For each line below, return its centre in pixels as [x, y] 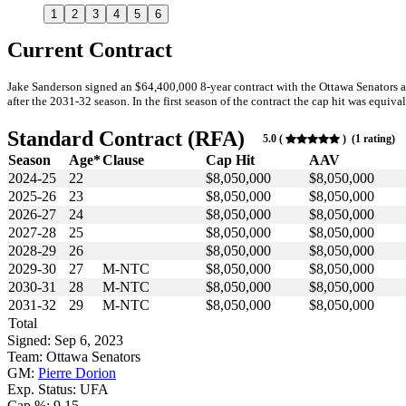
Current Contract [90, 49]
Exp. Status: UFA [58, 390]
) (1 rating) [367, 139]
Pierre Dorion [77, 373]
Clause [123, 160]
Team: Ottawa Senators [74, 357]
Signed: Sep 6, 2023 [65, 341]
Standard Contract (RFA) [126, 139]
